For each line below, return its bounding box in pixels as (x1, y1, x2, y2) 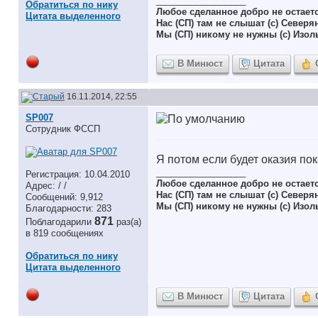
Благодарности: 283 (26, 203, 111, 214)
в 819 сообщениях (26, 228, 104, 238)
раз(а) (116, 216, 141, 227)
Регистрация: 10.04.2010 (26, 169, 130, 180)
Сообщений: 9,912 (26, 192, 103, 202)
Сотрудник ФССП (26, 124, 100, 134)
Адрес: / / (26, 180, 67, 191)
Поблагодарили (26, 216, 94, 227)
